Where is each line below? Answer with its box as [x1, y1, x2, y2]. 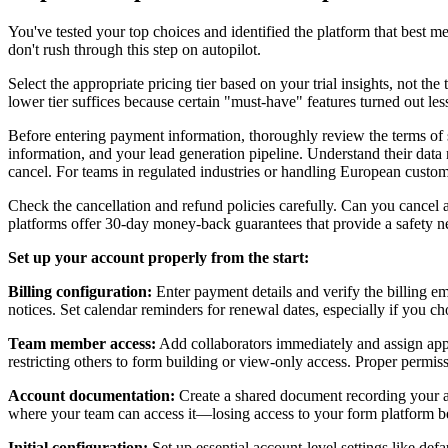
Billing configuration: [8, 282, 152, 300]
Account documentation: [8, 386, 175, 404]
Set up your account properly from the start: [8, 248, 309, 266]
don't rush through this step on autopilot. [8, 40, 261, 58]
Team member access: [8, 334, 156, 352]
